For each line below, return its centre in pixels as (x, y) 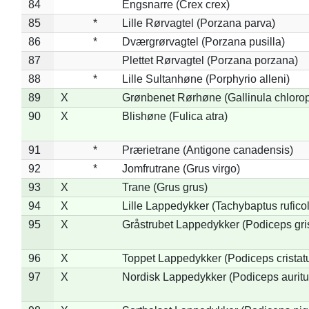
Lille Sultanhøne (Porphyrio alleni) (206, 79)
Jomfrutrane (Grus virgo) (181, 168)
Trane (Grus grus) (165, 187)
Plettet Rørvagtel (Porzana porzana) (210, 60)
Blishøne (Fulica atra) (175, 116)
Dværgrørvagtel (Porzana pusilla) (203, 41)
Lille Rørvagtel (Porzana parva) (198, 23)
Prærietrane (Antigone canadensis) (207, 150)
